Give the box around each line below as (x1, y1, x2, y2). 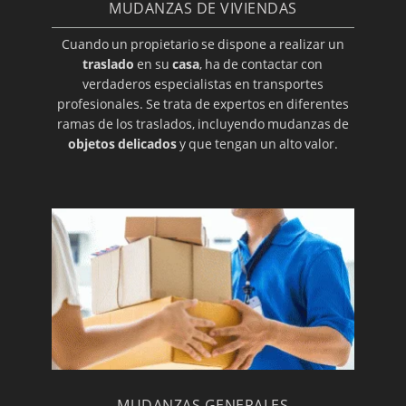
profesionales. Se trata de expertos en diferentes (56, 95, 349, 113)
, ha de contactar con (199, 55, 324, 73)
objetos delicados (67, 135, 177, 153)
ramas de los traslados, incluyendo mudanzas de (56, 115, 349, 133)
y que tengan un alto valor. (176, 135, 338, 153)
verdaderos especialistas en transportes (82, 75, 324, 93)
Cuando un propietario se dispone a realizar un (61, 35, 344, 53)
